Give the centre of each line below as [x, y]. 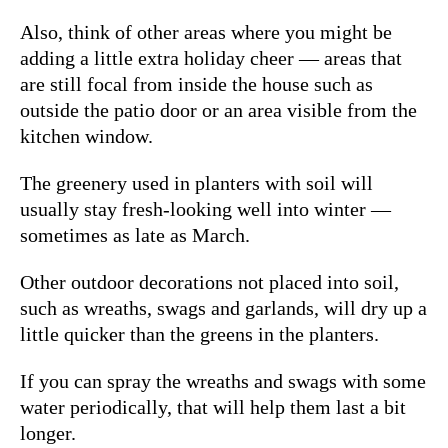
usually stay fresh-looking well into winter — [205, 208]
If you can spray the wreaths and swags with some [223, 380]
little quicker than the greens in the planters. [202, 333]
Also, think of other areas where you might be [206, 31]
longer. [50, 432]
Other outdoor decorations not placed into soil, [209, 281]
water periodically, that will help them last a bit [213, 406]
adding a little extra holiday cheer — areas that [211, 57]
